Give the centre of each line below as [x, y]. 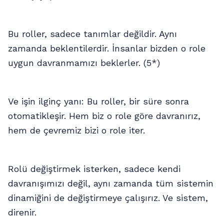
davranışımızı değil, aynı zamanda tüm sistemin [111, 183]
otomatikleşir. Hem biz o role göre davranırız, [104, 116]
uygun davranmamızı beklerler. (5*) [84, 63]
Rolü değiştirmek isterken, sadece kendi [94, 169]
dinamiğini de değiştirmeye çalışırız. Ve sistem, [108, 198]
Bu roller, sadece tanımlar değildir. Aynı [92, 34]
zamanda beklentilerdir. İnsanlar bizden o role [107, 48]
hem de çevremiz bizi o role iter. [76, 130]
